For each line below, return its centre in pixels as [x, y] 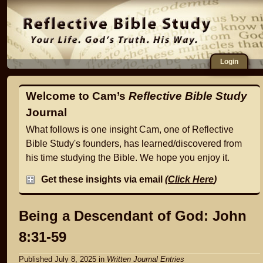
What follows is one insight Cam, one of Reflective [130, 129]
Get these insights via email [103, 179]
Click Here [191, 179]
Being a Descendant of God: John [133, 215]
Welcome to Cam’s [77, 96]
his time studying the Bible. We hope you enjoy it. [128, 158]
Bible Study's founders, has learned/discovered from [134, 144]
